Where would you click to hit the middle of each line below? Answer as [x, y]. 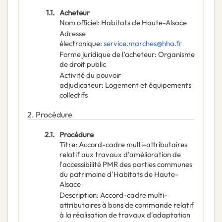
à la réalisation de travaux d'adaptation [125, 215]
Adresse [73, 34]
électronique [80, 44]
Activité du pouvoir [90, 75]
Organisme [176, 55]
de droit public [83, 64]
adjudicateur [81, 85]
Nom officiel [79, 23]
